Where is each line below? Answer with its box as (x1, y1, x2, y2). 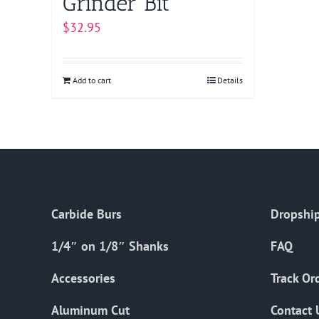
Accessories (51, 270, 115, 287)
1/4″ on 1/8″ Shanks (51, 238, 169, 255)
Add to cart (73, 75, 111, 86)
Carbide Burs (51, 206, 122, 223)
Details (217, 75, 243, 86)
